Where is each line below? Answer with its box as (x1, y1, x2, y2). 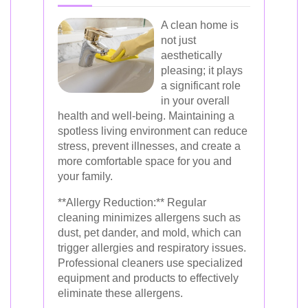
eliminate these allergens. (58, 287, 183, 299)
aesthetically (161, 49, 222, 61)
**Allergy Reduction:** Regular (58, 197, 206, 208)
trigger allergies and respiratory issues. (58, 242, 246, 254)
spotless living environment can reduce (58, 125, 247, 137)
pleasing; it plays (161, 65, 243, 76)
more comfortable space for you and (58, 155, 232, 167)
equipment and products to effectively (58, 272, 239, 284)
